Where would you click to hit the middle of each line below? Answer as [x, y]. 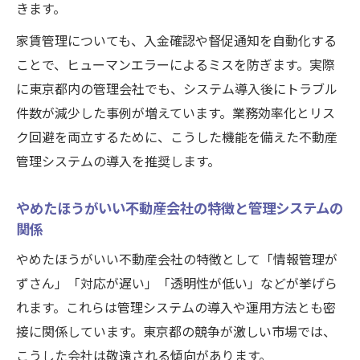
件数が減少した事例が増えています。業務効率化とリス [176, 114]
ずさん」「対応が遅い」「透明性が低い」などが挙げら [177, 284]
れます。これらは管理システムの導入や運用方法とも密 [176, 308]
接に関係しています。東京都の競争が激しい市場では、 [176, 332]
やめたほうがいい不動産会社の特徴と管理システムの [180, 209]
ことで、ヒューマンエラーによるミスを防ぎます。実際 [176, 65]
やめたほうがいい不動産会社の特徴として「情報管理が [177, 260]
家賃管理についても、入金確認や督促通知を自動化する [176, 41]
